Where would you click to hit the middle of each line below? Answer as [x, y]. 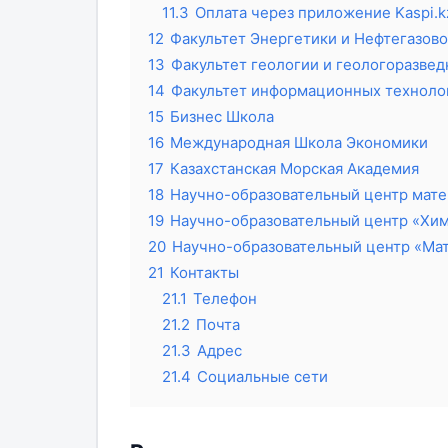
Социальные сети [262, 376]
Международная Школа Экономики [298, 142]
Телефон [224, 298]
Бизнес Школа [221, 116]
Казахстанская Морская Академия [294, 168]
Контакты [204, 272]
